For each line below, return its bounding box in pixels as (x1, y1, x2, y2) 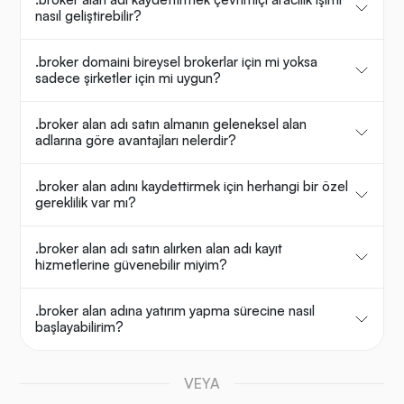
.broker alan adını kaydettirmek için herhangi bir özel (35, 178, 348, 196)
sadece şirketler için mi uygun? (35, 69, 221, 87)
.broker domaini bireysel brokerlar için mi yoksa (35, 53, 317, 71)
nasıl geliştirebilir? (35, 7, 142, 25)
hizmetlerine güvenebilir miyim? (35, 256, 227, 274)
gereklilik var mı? (35, 194, 136, 212)
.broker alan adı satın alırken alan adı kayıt (35, 240, 282, 258)
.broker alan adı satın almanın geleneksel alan (35, 115, 307, 133)
